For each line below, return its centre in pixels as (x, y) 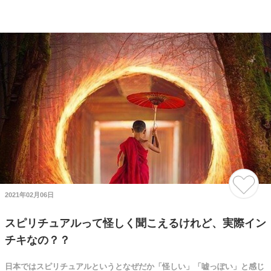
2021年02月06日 (29, 195)
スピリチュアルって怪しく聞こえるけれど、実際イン (135, 223)
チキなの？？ (38, 240)
